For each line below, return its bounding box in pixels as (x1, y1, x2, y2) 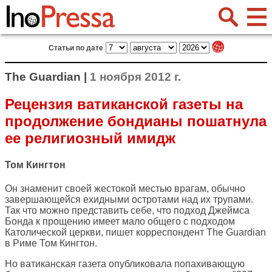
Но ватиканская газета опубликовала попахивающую (5, 259, 245, 270)
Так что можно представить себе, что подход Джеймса (5, 205, 250, 216)
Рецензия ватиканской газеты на (5, 95, 243, 112)
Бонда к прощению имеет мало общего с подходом (5, 216, 235, 227)
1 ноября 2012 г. (90, 70, 181, 83)
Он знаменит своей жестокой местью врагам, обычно (5, 183, 245, 194)
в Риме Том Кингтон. (5, 238, 97, 249)
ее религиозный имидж (5, 129, 175, 146)
